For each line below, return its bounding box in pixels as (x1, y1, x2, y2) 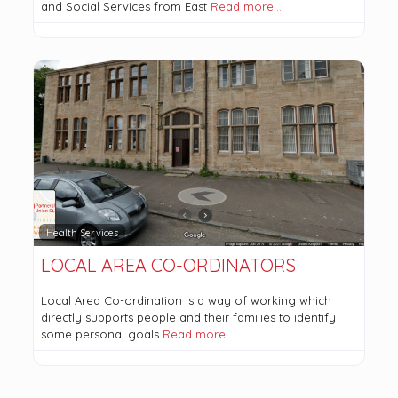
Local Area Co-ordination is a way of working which (40, 293, 331, 308)
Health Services (46, 226, 118, 239)
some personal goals (40, 327, 163, 342)
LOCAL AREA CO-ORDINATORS (40, 254, 296, 277)
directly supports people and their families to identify (40, 310, 336, 325)
